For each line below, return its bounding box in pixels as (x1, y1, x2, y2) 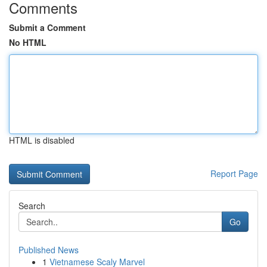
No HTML (9, 36, 46, 48)
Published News (18, 244, 79, 256)
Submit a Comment (9, 21, 86, 33)
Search (18, 200, 45, 212)
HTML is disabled (9, 134, 74, 146)
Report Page (210, 167, 258, 179)
